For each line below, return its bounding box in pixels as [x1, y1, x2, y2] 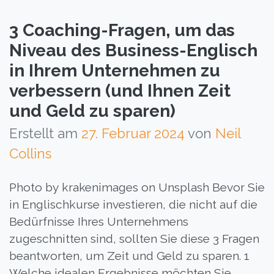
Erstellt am [9, 125, 81, 141]
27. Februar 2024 [81, 125, 185, 141]
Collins [9, 145, 51, 161]
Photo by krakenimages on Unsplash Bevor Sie [9, 180, 265, 194]
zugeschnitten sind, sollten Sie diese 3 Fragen [9, 231, 259, 245]
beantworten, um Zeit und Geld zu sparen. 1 [9, 248, 250, 262]
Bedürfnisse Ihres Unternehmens [9, 214, 188, 228]
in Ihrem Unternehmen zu [9, 60, 220, 81]
